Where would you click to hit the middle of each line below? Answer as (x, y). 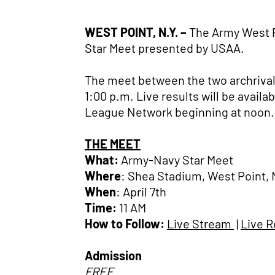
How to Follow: (125, 223)
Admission (113, 255)
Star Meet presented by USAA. (165, 48)
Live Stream (200, 223)
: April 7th (141, 192)
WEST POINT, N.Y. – (137, 32)
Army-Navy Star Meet (177, 160)
